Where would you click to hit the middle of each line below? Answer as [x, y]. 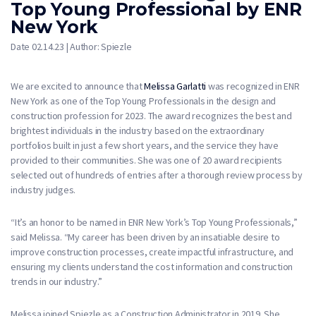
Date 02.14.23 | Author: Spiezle [71, 46]
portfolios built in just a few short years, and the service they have [145, 145]
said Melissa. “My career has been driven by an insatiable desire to [145, 237]
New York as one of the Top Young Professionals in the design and [143, 101]
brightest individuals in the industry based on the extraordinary [138, 130]
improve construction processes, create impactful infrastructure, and [152, 251]
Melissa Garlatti [175, 86]
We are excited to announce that [77, 86]
